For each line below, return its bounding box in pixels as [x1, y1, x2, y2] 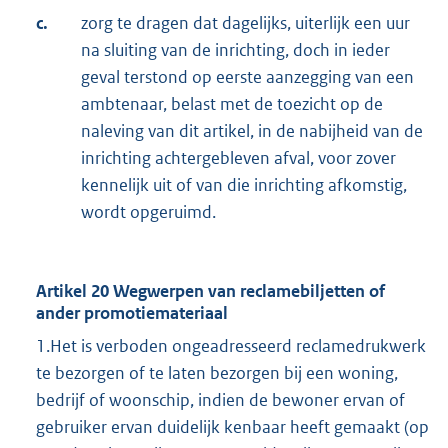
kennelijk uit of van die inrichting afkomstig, [81, 174, 407, 197]
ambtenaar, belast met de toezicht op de [81, 93, 383, 116]
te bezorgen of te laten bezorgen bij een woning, [36, 362, 398, 385]
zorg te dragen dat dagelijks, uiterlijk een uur [81, 12, 410, 35]
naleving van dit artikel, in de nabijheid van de [81, 120, 423, 143]
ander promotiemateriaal [36, 302, 228, 325]
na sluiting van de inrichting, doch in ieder [81, 39, 390, 62]
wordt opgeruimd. [81, 201, 216, 224]
